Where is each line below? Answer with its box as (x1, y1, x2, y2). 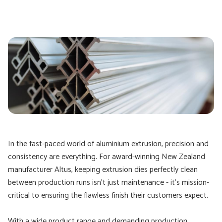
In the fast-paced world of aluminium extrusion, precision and (8, 137, 209, 151)
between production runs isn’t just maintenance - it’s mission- (8, 176, 209, 189)
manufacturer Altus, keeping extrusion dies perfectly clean (8, 163, 198, 176)
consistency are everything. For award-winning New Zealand (8, 150, 205, 164)
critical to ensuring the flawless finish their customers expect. (8, 189, 208, 202)
